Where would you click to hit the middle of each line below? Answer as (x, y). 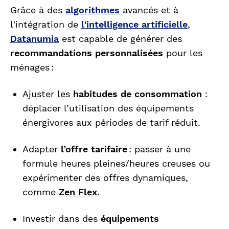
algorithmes (93, 10)
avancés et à (149, 10)
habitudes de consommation (138, 94)
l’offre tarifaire (94, 149)
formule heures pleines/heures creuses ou (116, 164)
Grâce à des (38, 10)
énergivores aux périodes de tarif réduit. (111, 123)
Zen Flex (78, 192)
